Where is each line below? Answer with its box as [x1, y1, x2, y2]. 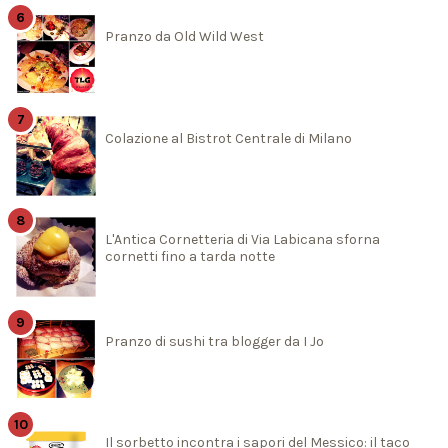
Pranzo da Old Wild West [105, 27, 264, 45]
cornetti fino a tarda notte [105, 248, 275, 266]
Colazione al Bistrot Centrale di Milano [105, 129, 352, 147]
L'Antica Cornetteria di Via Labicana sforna [105, 231, 380, 249]
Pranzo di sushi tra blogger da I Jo [105, 332, 324, 350]
